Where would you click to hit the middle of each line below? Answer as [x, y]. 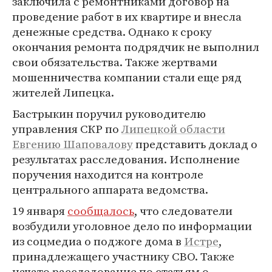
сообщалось [101, 211]
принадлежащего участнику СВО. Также [123, 256]
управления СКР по [67, 129]
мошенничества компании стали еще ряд [127, 77]
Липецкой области [173, 129]
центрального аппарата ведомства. [110, 189]
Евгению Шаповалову [73, 144]
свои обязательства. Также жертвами [115, 62]
